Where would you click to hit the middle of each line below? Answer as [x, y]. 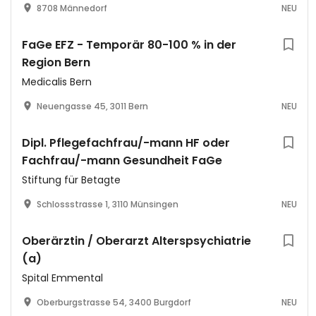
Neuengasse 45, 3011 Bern [92, 106]
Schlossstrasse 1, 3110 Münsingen [108, 204]
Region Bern [56, 62]
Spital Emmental [62, 278]
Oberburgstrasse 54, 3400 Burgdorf [114, 302]
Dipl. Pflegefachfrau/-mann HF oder [126, 143]
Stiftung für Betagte [71, 180]
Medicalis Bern [57, 82]
